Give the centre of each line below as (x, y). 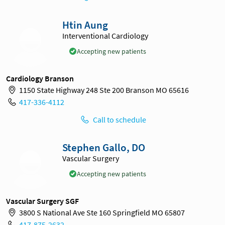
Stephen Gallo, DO (104, 147)
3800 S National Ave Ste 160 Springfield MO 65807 (102, 213)
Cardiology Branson (40, 78)
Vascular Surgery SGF (42, 201)
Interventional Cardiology (105, 35)
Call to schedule (119, 119)
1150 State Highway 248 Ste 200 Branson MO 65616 (104, 90)
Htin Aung (85, 25)
